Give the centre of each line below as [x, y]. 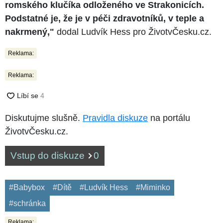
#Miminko [153, 187]
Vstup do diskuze [49, 155]
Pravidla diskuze [115, 118]
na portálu [169, 118]
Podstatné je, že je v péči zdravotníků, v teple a [105, 18]
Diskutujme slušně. [44, 118]
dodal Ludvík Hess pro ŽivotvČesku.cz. [133, 32]
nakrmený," [30, 32]
